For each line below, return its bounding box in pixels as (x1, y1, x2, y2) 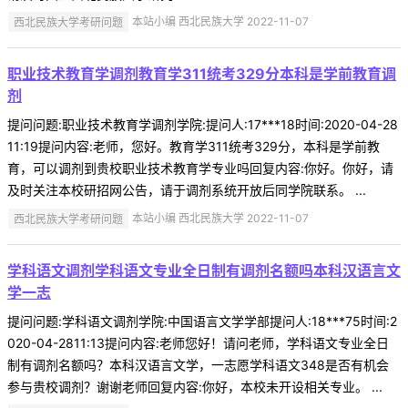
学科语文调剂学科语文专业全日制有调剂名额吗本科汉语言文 (7, 261, 401, 280)
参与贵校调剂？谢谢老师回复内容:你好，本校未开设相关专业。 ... (7, 379, 382, 395)
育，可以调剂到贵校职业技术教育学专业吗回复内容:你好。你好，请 (7, 160, 393, 177)
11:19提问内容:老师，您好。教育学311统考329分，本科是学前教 (7, 138, 380, 155)
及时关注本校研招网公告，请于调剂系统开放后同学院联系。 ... (7, 182, 366, 199)
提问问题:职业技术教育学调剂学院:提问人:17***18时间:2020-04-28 (7, 117, 398, 133)
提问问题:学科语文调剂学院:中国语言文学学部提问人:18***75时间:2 (7, 313, 397, 330)
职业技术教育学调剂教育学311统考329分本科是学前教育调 (7, 65, 396, 84)
